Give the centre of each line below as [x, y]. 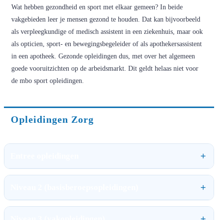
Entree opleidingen [44, 156]
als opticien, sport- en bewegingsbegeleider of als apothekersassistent [107, 44]
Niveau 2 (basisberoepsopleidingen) [74, 187]
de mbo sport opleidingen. [48, 81]
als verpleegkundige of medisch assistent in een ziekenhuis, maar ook [107, 31]
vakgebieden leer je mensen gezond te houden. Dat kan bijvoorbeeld [106, 19]
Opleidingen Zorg [52, 119]
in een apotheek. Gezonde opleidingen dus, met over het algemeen [103, 56]
